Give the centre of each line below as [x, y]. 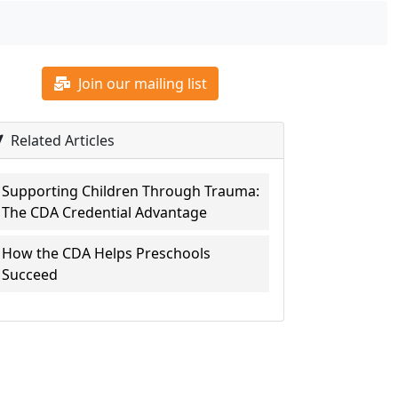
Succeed [30, 275]
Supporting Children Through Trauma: [131, 191]
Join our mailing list [141, 84]
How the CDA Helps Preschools [107, 253]
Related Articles [61, 140]
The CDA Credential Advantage [105, 212]
